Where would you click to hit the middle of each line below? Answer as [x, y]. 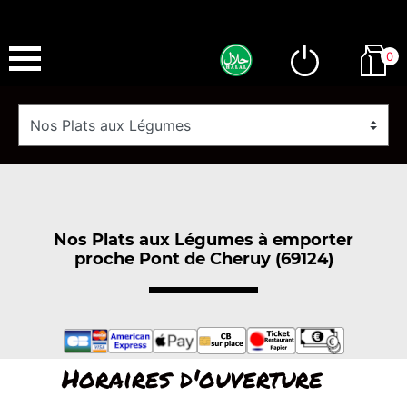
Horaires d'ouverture [192, 378]
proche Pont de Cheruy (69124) [203, 258]
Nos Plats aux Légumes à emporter [203, 239]
